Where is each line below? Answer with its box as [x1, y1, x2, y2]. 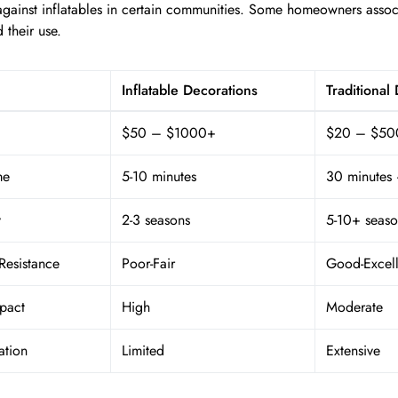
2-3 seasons [122, 210, 190, 230]
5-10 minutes [122, 166, 196, 187]
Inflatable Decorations [122, 80, 258, 100]
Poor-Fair [122, 253, 175, 274]
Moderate [326, 297, 383, 317]
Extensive [326, 340, 380, 361]
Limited [122, 340, 164, 361]
